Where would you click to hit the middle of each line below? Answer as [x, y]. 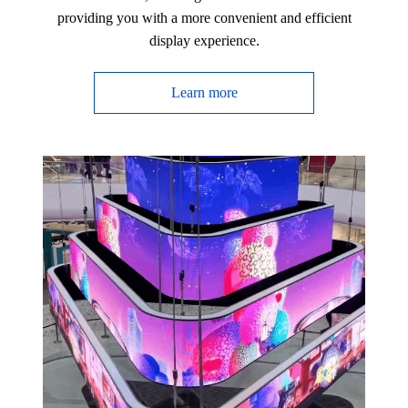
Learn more [204, 92]
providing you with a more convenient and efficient [204, 17]
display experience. [204, 40]
